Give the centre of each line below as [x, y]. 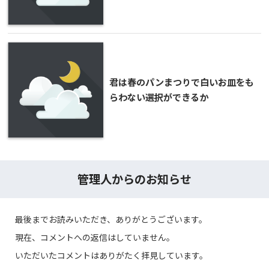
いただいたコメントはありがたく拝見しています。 [111, 255]
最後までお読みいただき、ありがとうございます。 [111, 219]
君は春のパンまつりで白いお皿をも [182, 81]
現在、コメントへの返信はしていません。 [95, 237]
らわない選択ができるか [159, 96]
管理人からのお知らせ [134, 179]
